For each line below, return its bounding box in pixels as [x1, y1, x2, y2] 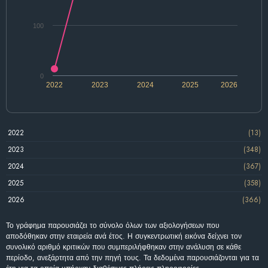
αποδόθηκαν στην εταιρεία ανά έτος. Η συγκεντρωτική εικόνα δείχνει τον [6, 230, 242, 242]
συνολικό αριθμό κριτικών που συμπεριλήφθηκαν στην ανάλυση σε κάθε [6, 241, 241, 252]
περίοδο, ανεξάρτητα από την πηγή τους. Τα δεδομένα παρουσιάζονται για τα [6, 252, 259, 263]
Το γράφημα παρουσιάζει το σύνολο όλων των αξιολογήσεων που [6, 220, 220, 231]
